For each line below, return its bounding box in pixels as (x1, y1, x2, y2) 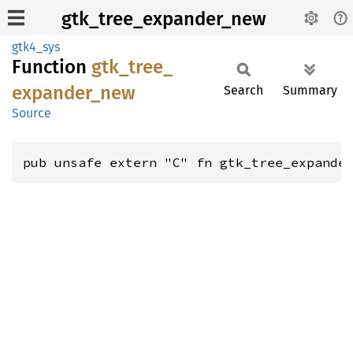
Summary (283, 83, 337, 98)
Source (12, 106, 51, 121)
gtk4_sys (12, 39, 60, 54)
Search (224, 83, 263, 98)
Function (12, 56, 91, 78)
